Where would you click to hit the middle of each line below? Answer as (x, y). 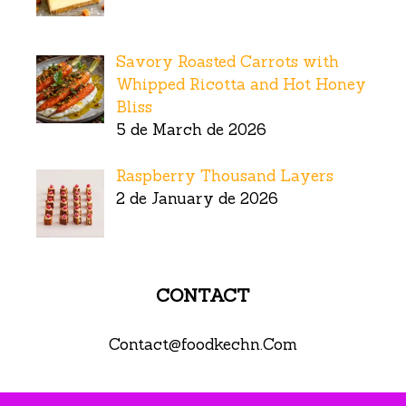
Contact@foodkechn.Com (203, 345)
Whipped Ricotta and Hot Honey (241, 85)
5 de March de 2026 (191, 130)
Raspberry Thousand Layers (224, 175)
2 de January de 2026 (197, 198)
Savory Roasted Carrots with (227, 62)
